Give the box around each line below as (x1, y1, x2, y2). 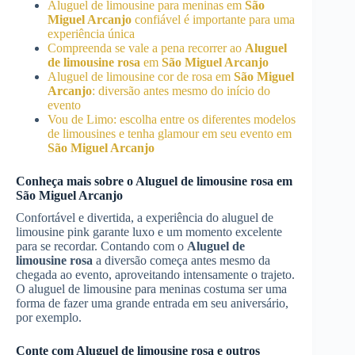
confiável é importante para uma (132, 13, 295, 26)
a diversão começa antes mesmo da (93, 254, 270, 267)
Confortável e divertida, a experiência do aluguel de (16, 211, 273, 224)
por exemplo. (16, 311, 82, 324)
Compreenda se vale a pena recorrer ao (48, 41, 245, 55)
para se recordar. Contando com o (16, 239, 187, 253)
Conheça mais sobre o (16, 174, 136, 188)
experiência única (48, 27, 135, 40)
